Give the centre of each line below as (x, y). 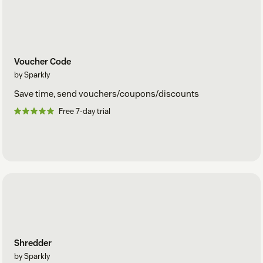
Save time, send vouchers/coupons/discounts (107, 93)
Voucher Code (43, 61)
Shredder (33, 243)
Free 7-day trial (85, 111)
